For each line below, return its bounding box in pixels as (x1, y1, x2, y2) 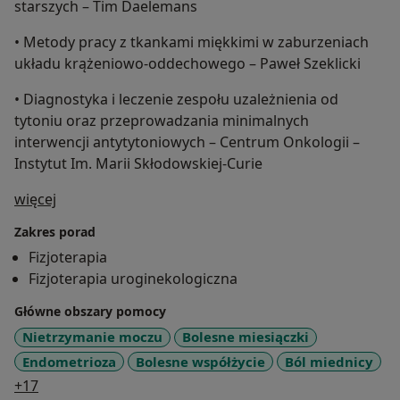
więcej (14, 189, 56, 210)
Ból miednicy (285, 352, 373, 371)
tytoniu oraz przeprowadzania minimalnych (14, 111, 309, 131)
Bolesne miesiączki (182, 328, 309, 346)
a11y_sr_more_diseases (37, 375, 196, 396)
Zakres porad (14, 223, 96, 241)
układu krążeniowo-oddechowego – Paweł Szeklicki (14, 54, 361, 74)
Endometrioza (22, 352, 116, 371)
